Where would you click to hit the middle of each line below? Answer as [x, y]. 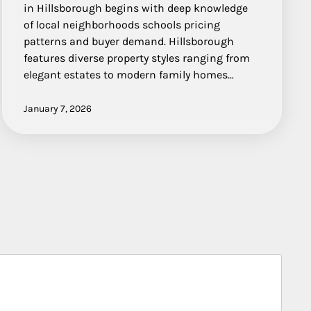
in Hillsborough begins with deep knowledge [136, 8]
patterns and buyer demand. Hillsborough [129, 42]
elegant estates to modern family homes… [129, 75]
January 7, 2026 [58, 109]
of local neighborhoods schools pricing [122, 25]
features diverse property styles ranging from [137, 58]
